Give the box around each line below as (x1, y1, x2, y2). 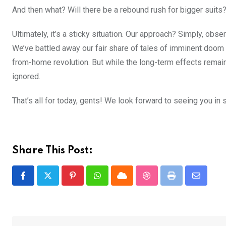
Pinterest (72, 177, 105, 187)
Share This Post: (12, 146, 93, 156)
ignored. (12, 72, 40, 82)
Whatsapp (96, 177, 132, 187)
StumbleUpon (146, 177, 194, 187)
